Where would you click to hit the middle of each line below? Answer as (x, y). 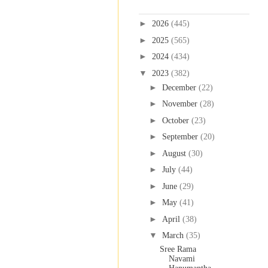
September (181, 137)
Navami (182, 259)
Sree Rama (178, 249)
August (175, 153)
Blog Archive (161, 6)
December (180, 87)
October (176, 120)
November (181, 104)
